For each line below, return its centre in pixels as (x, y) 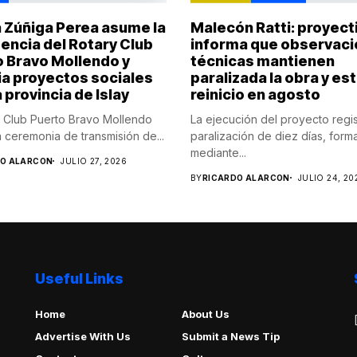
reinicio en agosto (255, 94)
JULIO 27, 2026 (94, 161)
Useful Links (79, 278)
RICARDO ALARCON (246, 177)
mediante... (218, 152)
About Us (205, 314)
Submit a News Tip (230, 336)
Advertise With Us (83, 336)
